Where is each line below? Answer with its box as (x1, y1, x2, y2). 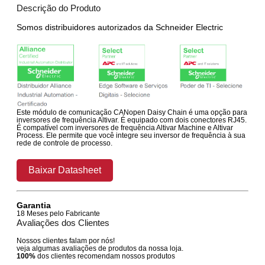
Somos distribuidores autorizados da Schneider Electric (17, 22, 224, 33)
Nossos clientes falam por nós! (17, 236, 115, 245)
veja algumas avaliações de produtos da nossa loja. (17, 244, 184, 253)
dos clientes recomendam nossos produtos (37, 251, 176, 260)
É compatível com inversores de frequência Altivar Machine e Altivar (17, 123, 234, 132)
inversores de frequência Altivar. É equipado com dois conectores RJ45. (17, 115, 247, 124)
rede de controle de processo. (17, 138, 113, 147)
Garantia (17, 200, 51, 210)
